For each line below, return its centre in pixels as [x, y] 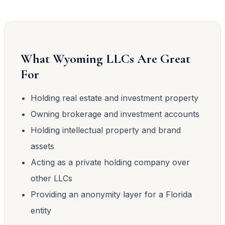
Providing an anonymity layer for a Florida [111, 194]
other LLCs [51, 178]
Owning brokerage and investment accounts [115, 114]
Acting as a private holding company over [110, 162]
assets [42, 146]
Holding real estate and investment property [115, 98]
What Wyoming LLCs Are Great [105, 58]
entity [41, 210]
